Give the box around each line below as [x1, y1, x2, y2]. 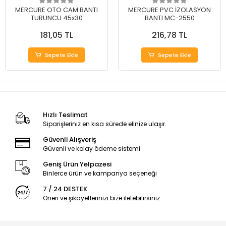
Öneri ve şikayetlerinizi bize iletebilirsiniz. [42, 194, 161, 203]
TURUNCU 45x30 [30, 13, 83, 23]
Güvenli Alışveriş [42, 135, 96, 145]
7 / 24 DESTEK [42, 184, 87, 194]
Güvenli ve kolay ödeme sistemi [42, 144, 140, 153]
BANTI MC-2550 [144, 13, 195, 23]
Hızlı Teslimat [42, 110, 88, 120]
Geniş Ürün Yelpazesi [42, 159, 111, 169]
